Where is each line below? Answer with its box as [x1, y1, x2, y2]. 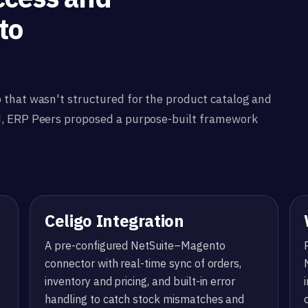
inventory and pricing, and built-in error [45, 274, 236, 288]
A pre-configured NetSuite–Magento [45, 238, 225, 252]
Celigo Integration [45, 209, 184, 232]
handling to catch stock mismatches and [45, 291, 245, 306]
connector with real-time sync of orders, [45, 256, 242, 270]
